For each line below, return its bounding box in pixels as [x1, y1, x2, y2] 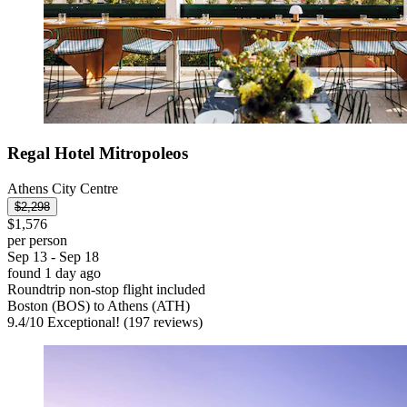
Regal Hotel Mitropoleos [7, 144, 188, 164]
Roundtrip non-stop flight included [7, 282, 205, 298]
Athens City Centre [7, 181, 118, 197]
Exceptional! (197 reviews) [44, 314, 203, 331]
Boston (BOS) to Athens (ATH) [7, 298, 190, 314]
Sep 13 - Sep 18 [7, 249, 99, 265]
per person [7, 233, 67, 249]
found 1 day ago [7, 265, 101, 282]
